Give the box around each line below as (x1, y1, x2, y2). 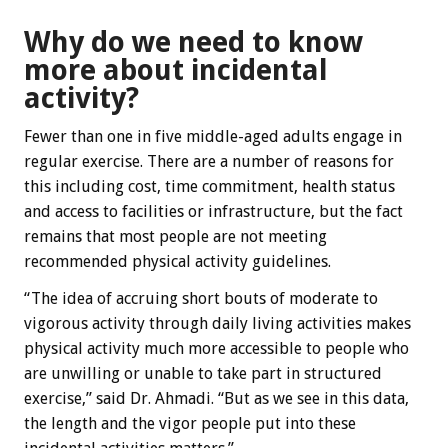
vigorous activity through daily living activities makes (24, 313, 411, 333)
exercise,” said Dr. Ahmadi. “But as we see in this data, (24, 388, 409, 408)
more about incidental (24, 52, 328, 87)
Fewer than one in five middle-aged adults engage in (24, 126, 402, 146)
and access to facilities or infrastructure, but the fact (24, 201, 403, 221)
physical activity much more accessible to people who (24, 338, 409, 358)
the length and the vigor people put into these (24, 413, 356, 433)
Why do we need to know (24, 24, 363, 59)
